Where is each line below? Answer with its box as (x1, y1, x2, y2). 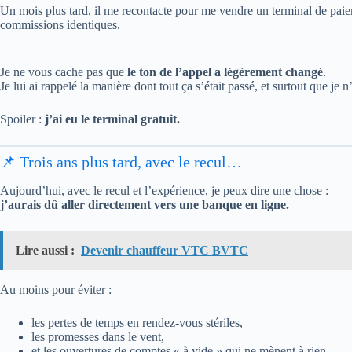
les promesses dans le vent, (31, 329, 164, 343)
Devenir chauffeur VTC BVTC (81, 243, 248, 257)
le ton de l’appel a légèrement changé (127, 64, 323, 79)
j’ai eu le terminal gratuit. (45, 112, 180, 126)
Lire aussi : (16, 243, 75, 257)
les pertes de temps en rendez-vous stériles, (31, 315, 243, 329)
